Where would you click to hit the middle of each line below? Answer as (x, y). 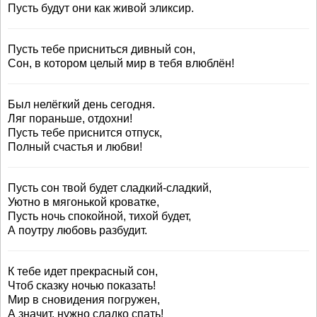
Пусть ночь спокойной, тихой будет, (99, 216)
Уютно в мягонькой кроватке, (83, 202)
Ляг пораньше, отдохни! (70, 119)
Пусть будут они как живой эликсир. (101, 8)
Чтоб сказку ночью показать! (82, 286)
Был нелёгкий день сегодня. (81, 104)
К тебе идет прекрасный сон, (83, 271)
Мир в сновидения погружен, (84, 300)
